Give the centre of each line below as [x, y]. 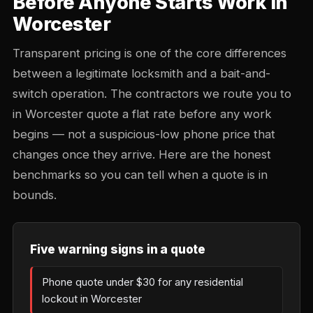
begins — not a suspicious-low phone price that [144, 134]
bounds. [35, 195]
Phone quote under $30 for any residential [143, 282]
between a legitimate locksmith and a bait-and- [141, 73]
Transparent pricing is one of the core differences [150, 53]
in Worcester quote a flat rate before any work [142, 114]
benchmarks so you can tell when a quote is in [140, 175]
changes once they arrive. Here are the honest [142, 154]
